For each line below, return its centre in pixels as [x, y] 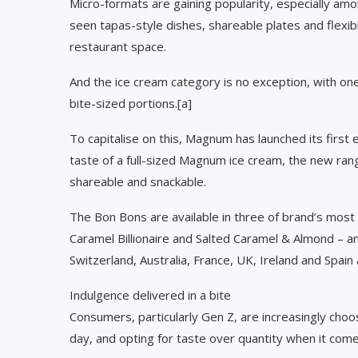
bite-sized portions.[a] [131, 103]
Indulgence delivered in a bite [150, 294]
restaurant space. [118, 46]
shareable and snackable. [138, 181]
